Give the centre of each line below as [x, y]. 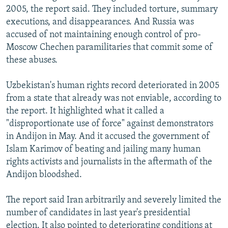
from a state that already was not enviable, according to [114, 98]
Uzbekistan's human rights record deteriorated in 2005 [113, 85]
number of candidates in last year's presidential [98, 213]
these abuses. [32, 60]
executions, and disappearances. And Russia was [100, 22]
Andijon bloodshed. [44, 175]
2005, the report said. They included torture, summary [112, 9]
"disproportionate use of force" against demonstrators [110, 124]
